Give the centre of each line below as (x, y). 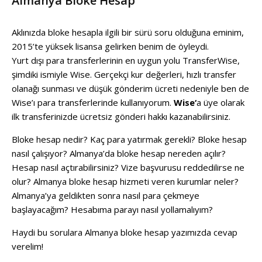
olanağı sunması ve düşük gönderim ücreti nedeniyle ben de (130, 88)
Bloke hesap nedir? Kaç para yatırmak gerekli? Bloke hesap (129, 139)
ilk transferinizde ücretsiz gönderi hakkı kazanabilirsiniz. (121, 116)
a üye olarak (220, 102)
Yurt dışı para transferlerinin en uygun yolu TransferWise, (126, 60)
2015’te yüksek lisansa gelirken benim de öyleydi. (110, 46)
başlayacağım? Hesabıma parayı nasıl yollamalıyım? (112, 209)
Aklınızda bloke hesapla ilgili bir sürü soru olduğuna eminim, (128, 32)
